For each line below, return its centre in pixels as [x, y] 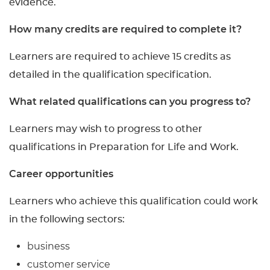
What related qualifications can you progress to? [130, 102]
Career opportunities [61, 174]
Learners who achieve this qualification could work [133, 201]
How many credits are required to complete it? [125, 29]
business [49, 246]
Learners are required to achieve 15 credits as [120, 57]
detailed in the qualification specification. [110, 75]
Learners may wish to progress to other [106, 129]
